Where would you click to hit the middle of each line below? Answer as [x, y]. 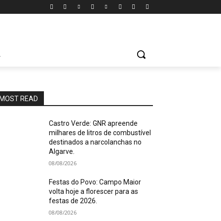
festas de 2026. [73, 201]
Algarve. [62, 151]
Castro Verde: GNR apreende [93, 123]
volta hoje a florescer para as [94, 191]
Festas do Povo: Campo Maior [95, 182]
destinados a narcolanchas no [95, 142]
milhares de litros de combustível [100, 133]
